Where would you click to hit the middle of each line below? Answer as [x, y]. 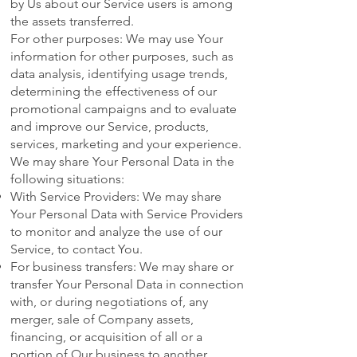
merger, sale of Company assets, [102, 320]
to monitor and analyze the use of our [116, 232]
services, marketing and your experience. [126, 144]
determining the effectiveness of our [114, 92]
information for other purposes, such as [122, 57]
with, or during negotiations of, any [109, 302]
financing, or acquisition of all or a [106, 337]
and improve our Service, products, [110, 127]
